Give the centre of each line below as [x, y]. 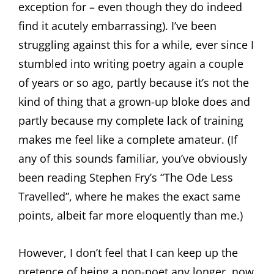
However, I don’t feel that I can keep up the [128, 253]
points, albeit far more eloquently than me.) [131, 215]
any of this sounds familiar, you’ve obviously [133, 158]
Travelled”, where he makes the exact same [129, 196]
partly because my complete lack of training [131, 120]
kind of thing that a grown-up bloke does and [134, 102]
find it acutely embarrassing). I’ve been [117, 26]
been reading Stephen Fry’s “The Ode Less [126, 177]
